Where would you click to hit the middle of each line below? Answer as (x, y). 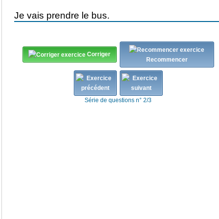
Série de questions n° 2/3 (118, 100)
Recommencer (167, 59)
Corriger (99, 55)
